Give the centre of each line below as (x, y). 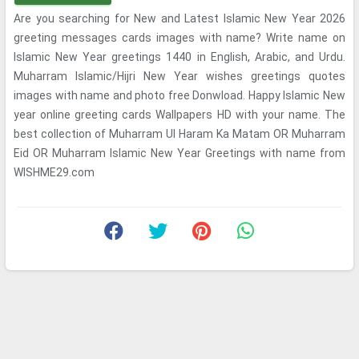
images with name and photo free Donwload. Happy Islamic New (179, 95)
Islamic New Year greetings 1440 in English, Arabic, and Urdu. (179, 57)
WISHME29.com (54, 172)
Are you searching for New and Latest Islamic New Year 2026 (179, 18)
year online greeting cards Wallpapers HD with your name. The (179, 115)
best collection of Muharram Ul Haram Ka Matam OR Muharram (179, 134)
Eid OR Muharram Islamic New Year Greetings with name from (179, 153)
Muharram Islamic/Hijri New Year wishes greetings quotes (179, 76)
